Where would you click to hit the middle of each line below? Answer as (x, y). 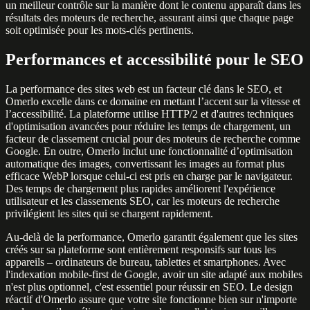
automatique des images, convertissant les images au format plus (145, 163)
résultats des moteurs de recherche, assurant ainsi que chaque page (149, 17)
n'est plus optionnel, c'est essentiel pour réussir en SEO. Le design (149, 286)
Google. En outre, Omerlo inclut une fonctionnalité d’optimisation (149, 151)
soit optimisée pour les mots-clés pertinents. (100, 30)
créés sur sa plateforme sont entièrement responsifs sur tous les (141, 249)
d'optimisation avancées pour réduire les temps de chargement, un (148, 126)
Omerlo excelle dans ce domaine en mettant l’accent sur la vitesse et (153, 101)
